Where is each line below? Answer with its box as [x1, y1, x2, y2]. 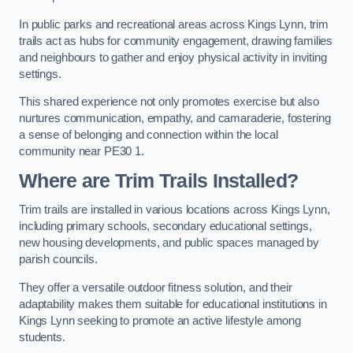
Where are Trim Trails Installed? [19, 169, 299, 191]
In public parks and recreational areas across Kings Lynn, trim [19, 17, 329, 31]
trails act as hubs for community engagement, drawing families [19, 34, 333, 47]
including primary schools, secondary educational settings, [19, 220, 312, 233]
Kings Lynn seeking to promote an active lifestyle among [19, 314, 302, 327]
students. [19, 330, 65, 344]
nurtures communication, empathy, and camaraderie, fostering [19, 112, 331, 125]
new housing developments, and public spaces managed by [19, 236, 320, 250]
